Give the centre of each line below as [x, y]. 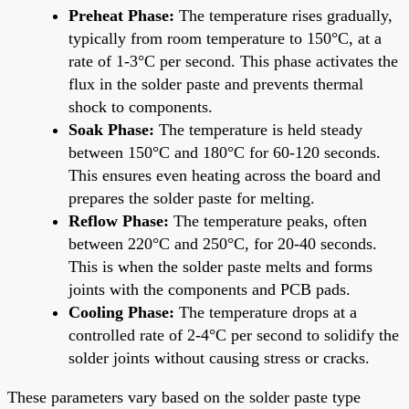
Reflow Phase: [119, 220]
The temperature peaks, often [268, 220]
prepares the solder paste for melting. [192, 198]
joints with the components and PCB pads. [210, 289]
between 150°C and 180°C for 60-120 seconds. [225, 152]
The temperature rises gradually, [283, 15]
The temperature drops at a [266, 312]
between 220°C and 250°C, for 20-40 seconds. [223, 243]
